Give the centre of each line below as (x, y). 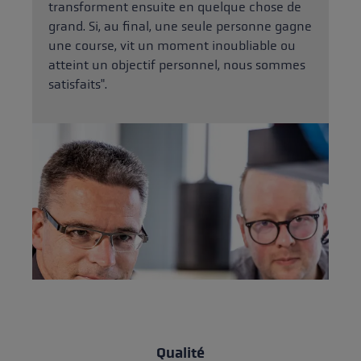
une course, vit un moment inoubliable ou (172, 46)
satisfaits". (78, 85)
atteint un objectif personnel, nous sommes (177, 65)
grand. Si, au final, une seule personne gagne (180, 27)
